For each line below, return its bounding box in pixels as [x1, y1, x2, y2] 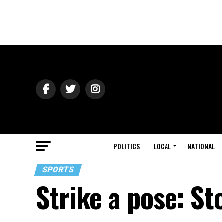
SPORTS [41, 165, 75, 174]
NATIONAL [187, 141, 215, 151]
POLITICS [113, 141, 140, 151]
